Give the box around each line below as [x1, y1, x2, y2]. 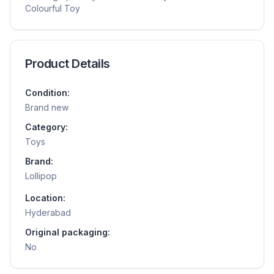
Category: [25, 121, 68, 132]
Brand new [25, 102, 68, 113]
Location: [25, 192, 65, 203]
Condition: [25, 87, 70, 98]
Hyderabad [25, 207, 71, 218]
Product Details [25, 56, 110, 71]
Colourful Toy [25, 2, 80, 13]
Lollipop [25, 170, 57, 181]
